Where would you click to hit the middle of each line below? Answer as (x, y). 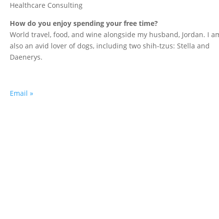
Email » (22, 93)
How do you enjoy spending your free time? (84, 23)
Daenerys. (26, 57)
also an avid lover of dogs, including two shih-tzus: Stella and (110, 46)
